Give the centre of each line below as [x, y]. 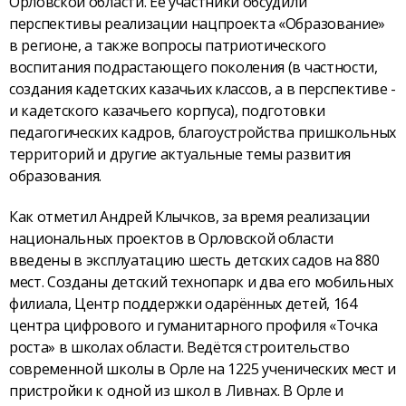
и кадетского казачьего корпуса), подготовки [167, 111]
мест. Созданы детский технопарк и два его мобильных [201, 282]
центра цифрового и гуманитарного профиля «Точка [193, 326]
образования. [56, 176]
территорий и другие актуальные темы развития [180, 155]
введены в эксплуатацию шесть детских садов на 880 [194, 261]
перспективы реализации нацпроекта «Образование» [197, 24]
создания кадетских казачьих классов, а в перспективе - [203, 89]
